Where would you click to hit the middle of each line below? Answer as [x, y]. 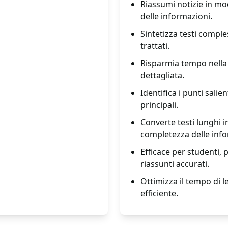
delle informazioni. [176, 16]
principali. [159, 105]
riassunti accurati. [175, 164]
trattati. [155, 46]
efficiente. [159, 193]
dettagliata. [162, 75]
